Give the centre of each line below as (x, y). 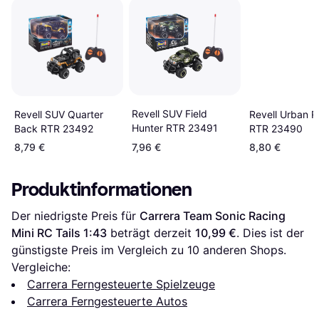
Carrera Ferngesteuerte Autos (107, 302)
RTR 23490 (276, 129)
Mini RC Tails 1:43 (59, 233)
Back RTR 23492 (54, 128)
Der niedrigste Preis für (75, 216)
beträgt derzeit (151, 233)
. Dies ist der (270, 233)
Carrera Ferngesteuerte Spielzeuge (121, 284)
